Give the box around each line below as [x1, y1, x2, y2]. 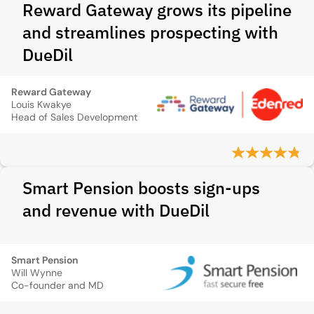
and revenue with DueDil [22, 199, 210, 221]
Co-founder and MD [11, 279, 104, 292]
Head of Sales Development [11, 111, 137, 123]
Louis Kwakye [11, 98, 71, 111]
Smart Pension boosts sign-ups [22, 177, 260, 199]
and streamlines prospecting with [22, 21, 278, 43]
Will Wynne [11, 266, 62, 279]
